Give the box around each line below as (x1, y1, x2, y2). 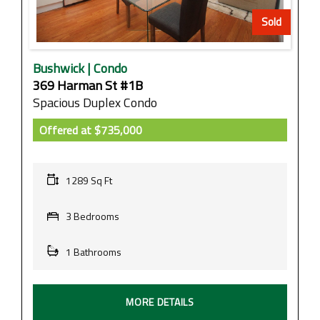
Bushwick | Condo (33, 58, 127, 78)
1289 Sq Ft (66, 172, 112, 188)
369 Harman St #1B (33, 75, 143, 95)
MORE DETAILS (126, 294, 194, 309)
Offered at (39, 121, 91, 139)
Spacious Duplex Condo (33, 92, 157, 112)
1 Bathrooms (66, 244, 121, 259)
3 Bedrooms (66, 208, 119, 224)
